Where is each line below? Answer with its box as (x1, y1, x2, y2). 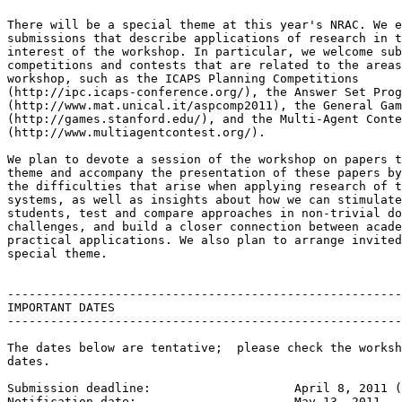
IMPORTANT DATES (7, 300, 115, 314)
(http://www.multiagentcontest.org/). (7, 125, 266, 139)
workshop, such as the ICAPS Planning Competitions (7, 71, 359, 85)
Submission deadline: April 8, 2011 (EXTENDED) (7, 380, 158, 395)
